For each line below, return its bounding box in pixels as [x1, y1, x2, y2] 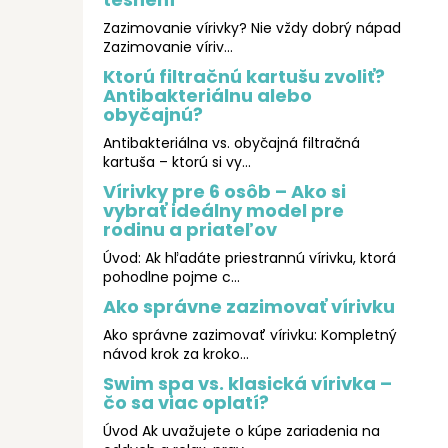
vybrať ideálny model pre [103, 198, 344, 224]
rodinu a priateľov [103, 217, 277, 243]
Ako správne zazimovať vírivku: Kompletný [103, 325, 397, 346]
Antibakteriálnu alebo [103, 83, 312, 109]
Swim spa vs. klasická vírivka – [103, 371, 392, 397]
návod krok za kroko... [103, 344, 249, 365]
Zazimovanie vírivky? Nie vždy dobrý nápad [103, 18, 401, 39]
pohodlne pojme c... [103, 267, 240, 288]
